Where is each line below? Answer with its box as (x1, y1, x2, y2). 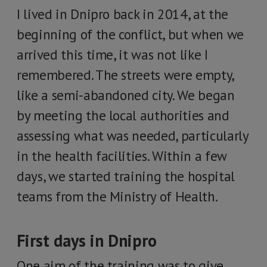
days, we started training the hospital (17, 167, 235, 185)
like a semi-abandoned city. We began (17, 86, 235, 104)
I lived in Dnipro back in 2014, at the (17, 5, 228, 23)
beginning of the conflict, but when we (17, 26, 244, 43)
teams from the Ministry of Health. (17, 188, 218, 205)
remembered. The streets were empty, (17, 66, 234, 83)
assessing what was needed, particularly (17, 127, 249, 144)
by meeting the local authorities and (17, 107, 229, 124)
